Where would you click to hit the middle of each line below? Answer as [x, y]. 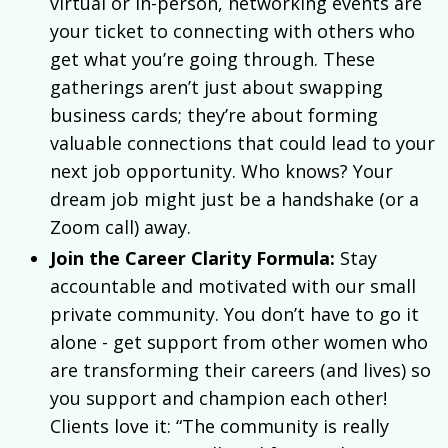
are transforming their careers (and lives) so [240, 370]
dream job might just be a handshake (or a [234, 198]
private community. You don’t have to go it [234, 314]
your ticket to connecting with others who [232, 30]
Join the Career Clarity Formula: [192, 258]
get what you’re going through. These [212, 58]
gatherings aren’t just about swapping [216, 86]
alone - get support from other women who [239, 342]
